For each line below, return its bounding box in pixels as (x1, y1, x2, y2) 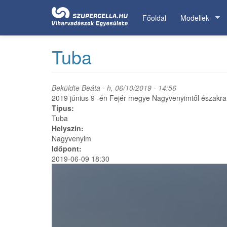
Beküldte (52, 83, 82, 93)
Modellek (180, 13, 209, 23)
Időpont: (52, 143, 84, 154)
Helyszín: (52, 123, 86, 133)
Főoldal (142, 13, 166, 23)
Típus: (52, 103, 76, 113)
